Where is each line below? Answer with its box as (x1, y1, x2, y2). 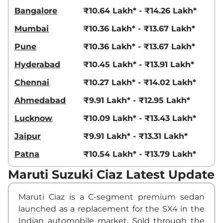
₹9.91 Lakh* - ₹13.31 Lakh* (83, 131, 188, 141)
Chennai (14, 78, 49, 88)
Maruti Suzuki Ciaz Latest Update (8, 167, 215, 182)
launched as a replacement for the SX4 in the (18, 204, 205, 214)
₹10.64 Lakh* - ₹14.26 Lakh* (83, 6, 197, 16)
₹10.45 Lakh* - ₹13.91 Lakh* (83, 60, 194, 70)
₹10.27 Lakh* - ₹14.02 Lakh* (83, 78, 196, 88)
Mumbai (14, 24, 49, 34)
